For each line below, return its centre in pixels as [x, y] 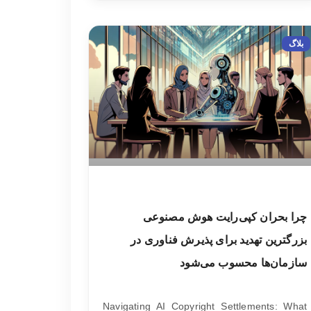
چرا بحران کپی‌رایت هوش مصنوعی [225, 217]
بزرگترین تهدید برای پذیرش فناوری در [219, 239]
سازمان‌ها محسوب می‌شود [244, 262]
